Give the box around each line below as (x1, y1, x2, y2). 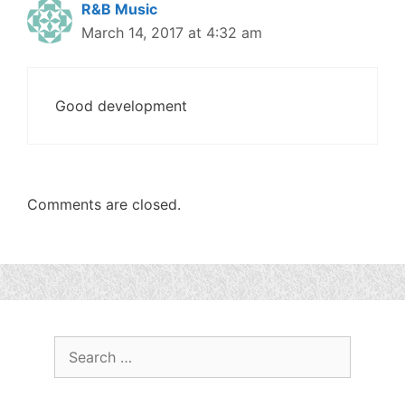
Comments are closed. (27, 195, 181, 214)
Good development (55, 97, 187, 116)
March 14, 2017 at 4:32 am (81, 24, 262, 42)
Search (53, 337, 104, 356)
